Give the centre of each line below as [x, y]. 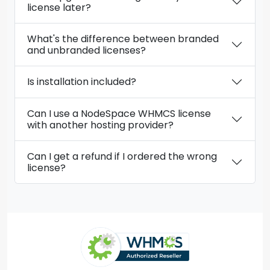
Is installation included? [82, 82]
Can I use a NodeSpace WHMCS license [119, 113]
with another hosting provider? [100, 125]
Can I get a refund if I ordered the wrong [122, 156]
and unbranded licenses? [86, 50]
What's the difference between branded [123, 39]
